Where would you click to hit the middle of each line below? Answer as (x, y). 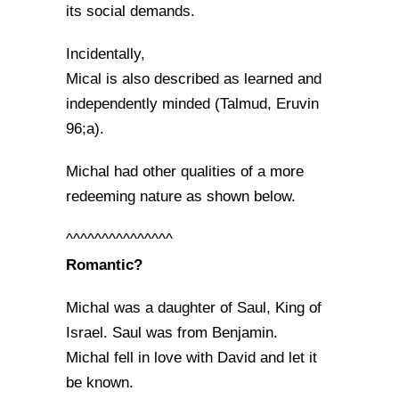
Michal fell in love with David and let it (191, 358)
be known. (100, 383)
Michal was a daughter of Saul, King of (194, 308)
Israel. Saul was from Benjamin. (172, 333)
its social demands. (130, 11)
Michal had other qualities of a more (185, 171)
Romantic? (104, 265)
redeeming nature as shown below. (181, 196)
